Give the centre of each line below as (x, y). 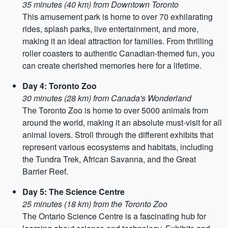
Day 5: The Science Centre (74, 192)
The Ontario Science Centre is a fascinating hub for (114, 216)
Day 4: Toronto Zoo (60, 86)
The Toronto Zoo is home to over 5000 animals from (115, 110)
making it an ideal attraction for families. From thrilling (118, 41)
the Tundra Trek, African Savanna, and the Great (109, 159)
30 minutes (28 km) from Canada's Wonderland (107, 98)
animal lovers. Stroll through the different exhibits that (118, 135)
